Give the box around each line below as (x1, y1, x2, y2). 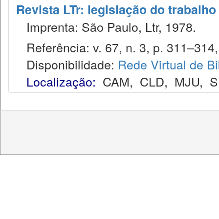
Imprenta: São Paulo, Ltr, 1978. (16, 18, 196, 35)
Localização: (26, 72, 96, 90)
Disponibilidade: (16, 55, 118, 73)
